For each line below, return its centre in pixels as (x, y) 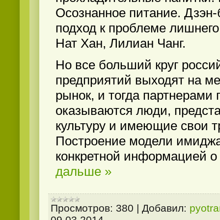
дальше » (83, 172)
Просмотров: (82, 208)
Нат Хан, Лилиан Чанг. (121, 43)
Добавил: (164, 208)
